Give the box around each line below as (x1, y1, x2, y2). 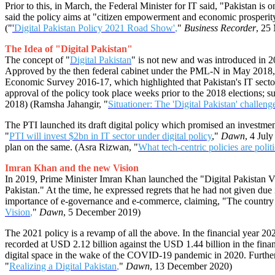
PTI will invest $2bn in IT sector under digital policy (9, 131, 212, 142)
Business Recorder (184, 23, 256, 34)
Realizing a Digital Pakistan (9, 261, 117, 272)
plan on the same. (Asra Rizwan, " (5, 142, 138, 153)
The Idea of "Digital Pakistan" (5, 44, 133, 55)
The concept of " (5, 55, 70, 66)
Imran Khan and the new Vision (5, 163, 139, 174)
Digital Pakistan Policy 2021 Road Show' (14, 23, 175, 34)
